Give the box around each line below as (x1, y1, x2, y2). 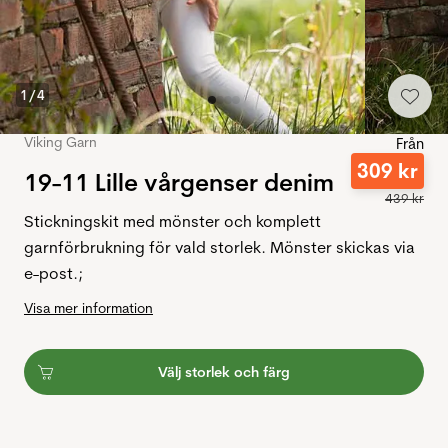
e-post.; (24, 263, 83, 284)
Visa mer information (24, 299, 153, 318)
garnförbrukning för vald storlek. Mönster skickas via (24, 237, 415, 258)
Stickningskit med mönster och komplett (24, 211, 321, 232)
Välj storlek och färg (158, 363, 290, 382)
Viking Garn (24, 133, 97, 152)
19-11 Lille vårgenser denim (24, 167, 334, 198)
